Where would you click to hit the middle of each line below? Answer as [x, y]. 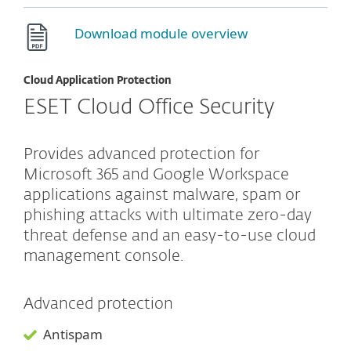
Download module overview [161, 34]
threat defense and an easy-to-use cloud [170, 236]
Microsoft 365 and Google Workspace [156, 175]
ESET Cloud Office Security [149, 108]
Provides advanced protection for [141, 155]
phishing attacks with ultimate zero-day [168, 216]
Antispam [73, 335]
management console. [103, 257]
